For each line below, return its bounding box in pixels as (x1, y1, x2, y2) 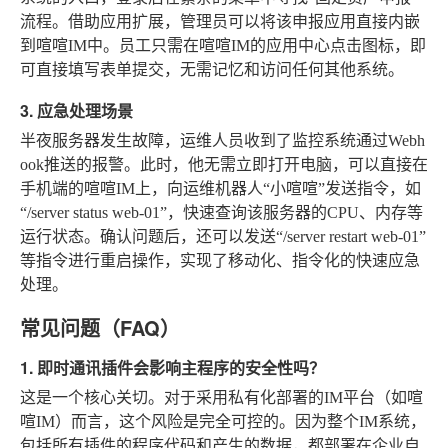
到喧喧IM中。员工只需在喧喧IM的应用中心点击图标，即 (20, 37, 426, 55)
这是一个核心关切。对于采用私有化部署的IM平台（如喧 (20, 389, 423, 407)
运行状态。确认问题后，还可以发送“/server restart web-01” (20, 228, 426, 246)
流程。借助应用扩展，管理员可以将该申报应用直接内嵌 (20, 13, 420, 31)
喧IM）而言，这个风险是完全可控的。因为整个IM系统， (20, 413, 426, 431)
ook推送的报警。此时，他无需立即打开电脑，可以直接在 (20, 156, 428, 174)
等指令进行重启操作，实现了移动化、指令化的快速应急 (20, 252, 420, 270)
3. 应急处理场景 (20, 99, 133, 123)
